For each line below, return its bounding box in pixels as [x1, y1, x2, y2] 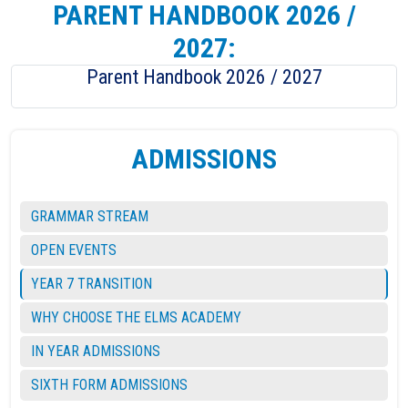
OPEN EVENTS [31, 241, 117, 260]
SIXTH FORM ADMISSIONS [31, 376, 188, 394]
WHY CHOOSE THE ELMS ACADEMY [31, 309, 241, 327]
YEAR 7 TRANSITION [31, 275, 152, 293]
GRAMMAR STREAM [31, 208, 148, 226]
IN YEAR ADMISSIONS [31, 342, 160, 361]
